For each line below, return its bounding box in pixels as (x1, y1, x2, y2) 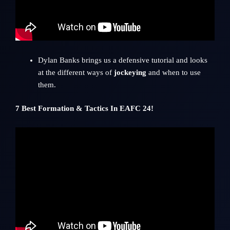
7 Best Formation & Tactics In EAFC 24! (15, 104, 154, 112)
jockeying (113, 68, 146, 76)
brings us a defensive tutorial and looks (79, 55, 207, 64)
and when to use (146, 68, 201, 76)
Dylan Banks (37, 55, 80, 64)
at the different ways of (37, 68, 114, 76)
